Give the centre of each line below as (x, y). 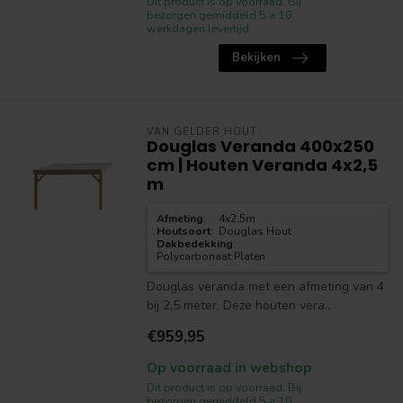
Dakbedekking (194, 244)
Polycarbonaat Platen (210, 256)
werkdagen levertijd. (199, 28)
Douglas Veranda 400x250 (260, 146)
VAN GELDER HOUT (201, 132)
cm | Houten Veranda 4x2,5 (262, 165)
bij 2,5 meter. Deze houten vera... (239, 305)
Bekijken (256, 58)
